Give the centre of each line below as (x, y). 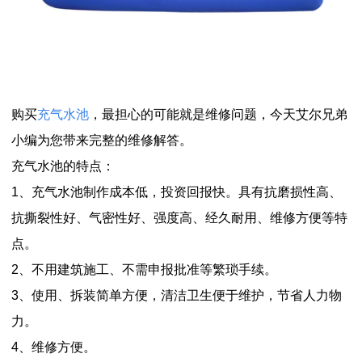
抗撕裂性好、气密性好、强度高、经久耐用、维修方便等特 (179, 217)
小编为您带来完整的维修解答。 (102, 140)
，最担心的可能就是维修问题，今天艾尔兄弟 (218, 114)
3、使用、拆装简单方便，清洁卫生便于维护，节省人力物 (177, 295)
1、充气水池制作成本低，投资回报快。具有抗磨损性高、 (177, 192)
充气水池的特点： (63, 166)
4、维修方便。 (54, 347)
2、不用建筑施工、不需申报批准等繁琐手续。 (144, 269)
